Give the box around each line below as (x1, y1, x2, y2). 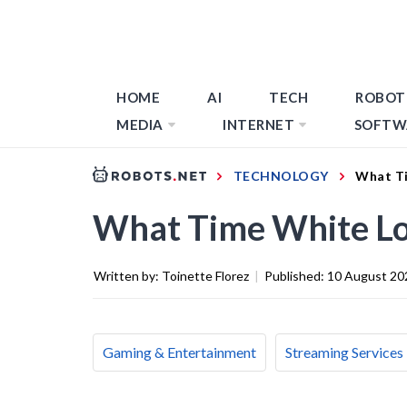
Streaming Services (285, 342, 403, 361)
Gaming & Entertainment (103, 342, 256, 361)
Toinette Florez (162, 267, 249, 283)
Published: (264, 267, 327, 283)
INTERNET (223, 116, 294, 133)
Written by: (94, 267, 162, 283)
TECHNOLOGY (233, 167, 329, 184)
